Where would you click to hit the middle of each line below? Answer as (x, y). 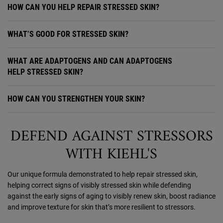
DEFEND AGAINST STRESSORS (111, 137)
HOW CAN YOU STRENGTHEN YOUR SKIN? (76, 99)
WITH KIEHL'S (111, 155)
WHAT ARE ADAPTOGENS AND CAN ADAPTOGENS (90, 61)
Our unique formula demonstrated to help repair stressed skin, (103, 174)
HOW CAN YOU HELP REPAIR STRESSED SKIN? (83, 7)
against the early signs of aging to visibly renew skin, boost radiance (111, 196)
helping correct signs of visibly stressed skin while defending (99, 185)
